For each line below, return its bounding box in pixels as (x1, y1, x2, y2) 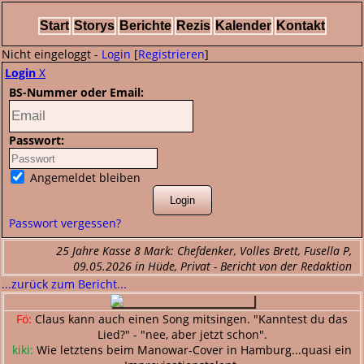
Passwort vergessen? (9, 215, 121, 231)
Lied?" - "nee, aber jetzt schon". (97, 327, 267, 342)
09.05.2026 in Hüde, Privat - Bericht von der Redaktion (73, 258, 352, 274)
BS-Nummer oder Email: (9, 84, 144, 100)
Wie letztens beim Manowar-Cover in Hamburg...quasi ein (33, 342, 352, 357)
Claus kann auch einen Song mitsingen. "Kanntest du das (32, 311, 348, 327)
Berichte (119, 19, 171, 32)
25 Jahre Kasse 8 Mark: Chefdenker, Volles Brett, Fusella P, (56, 243, 352, 258)
